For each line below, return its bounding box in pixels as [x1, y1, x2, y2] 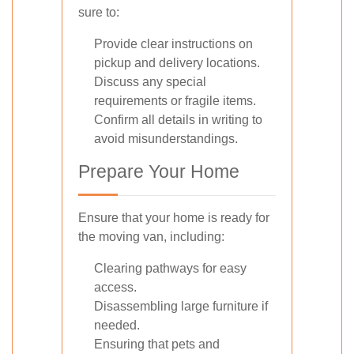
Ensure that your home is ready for [78, 211, 269, 225]
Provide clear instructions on [94, 37, 253, 51]
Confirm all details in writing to [94, 113, 262, 127]
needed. [94, 318, 140, 333]
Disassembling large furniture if [94, 299, 268, 314]
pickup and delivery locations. [94, 56, 260, 70]
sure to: [78, 6, 119, 20]
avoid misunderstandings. [94, 132, 238, 146]
